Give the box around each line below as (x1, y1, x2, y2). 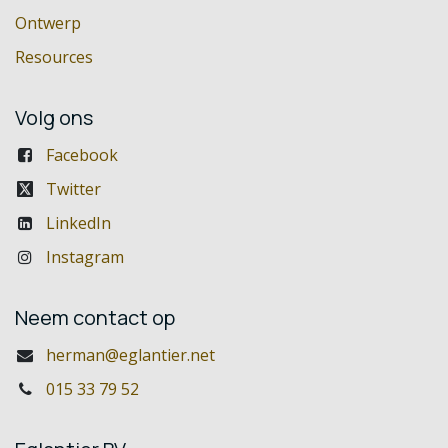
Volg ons (15, 103, 93, 131)
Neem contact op (15, 303, 175, 331)
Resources (15, 45, 93, 68)
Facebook (45, 143, 118, 166)
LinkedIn (45, 211, 111, 234)
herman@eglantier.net (45, 343, 215, 366)
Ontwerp (15, 11, 81, 34)
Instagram (45, 245, 124, 268)
